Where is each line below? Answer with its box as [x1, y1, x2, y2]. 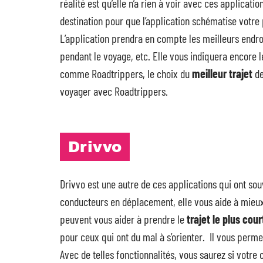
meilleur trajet [192, 66, 255, 80]
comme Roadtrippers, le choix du [60, 66, 192, 80]
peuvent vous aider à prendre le [60, 212, 187, 226]
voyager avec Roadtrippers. [60, 84, 168, 98]
